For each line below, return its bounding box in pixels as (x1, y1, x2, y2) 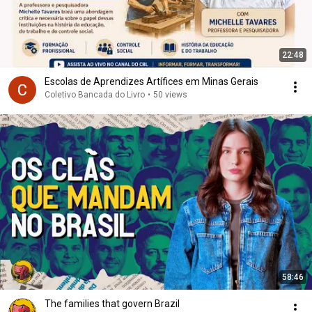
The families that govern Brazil (45, 298, 180, 309)
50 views (153, 90, 187, 100)
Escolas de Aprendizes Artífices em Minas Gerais (45, 76, 258, 87)
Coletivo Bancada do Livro (45, 90, 145, 100)
